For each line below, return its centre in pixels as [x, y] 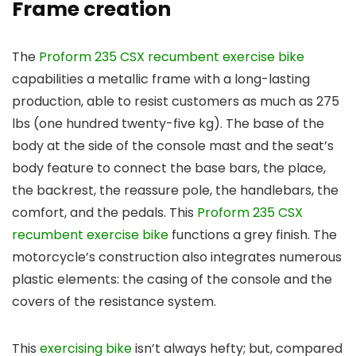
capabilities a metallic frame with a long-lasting [161, 79]
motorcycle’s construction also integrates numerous [177, 257]
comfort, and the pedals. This [104, 213]
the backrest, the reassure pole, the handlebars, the [175, 191]
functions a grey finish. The [253, 235]
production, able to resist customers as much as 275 [176, 102]
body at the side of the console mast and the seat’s [173, 146]
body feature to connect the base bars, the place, [169, 168]
